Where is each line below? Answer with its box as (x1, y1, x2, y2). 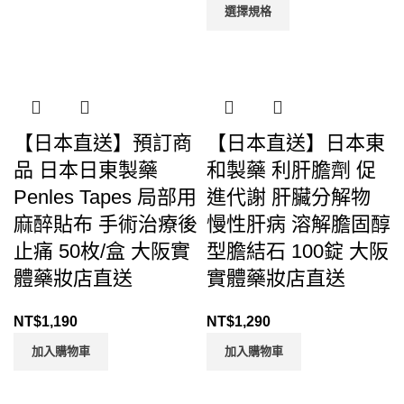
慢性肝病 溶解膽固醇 (207, 212, 390, 235)
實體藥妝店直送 (207, 266, 345, 289)
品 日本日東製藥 (14, 158, 158, 181)
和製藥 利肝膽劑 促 (207, 158, 376, 181)
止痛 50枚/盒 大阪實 (14, 239, 190, 262)
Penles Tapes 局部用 (14, 185, 197, 208)
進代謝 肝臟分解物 (207, 185, 371, 208)
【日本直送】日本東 (207, 131, 385, 154)
